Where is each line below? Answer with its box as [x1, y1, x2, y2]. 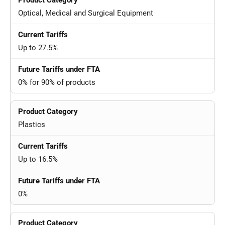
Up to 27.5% [18, 43, 58, 53]
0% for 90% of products [18, 78, 95, 87]
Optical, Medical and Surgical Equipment [18, 9, 153, 18]
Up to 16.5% [18, 155, 58, 164]
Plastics [18, 120, 45, 130]
